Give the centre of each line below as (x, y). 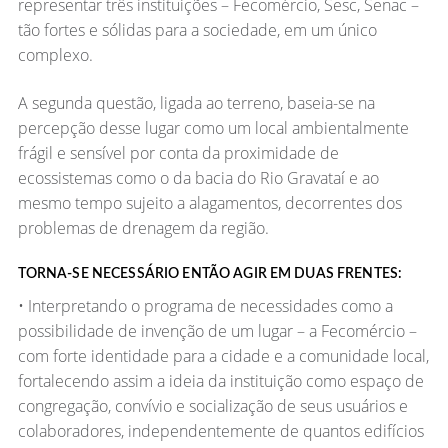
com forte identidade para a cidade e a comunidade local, (223, 356)
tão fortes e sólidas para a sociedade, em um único (197, 30)
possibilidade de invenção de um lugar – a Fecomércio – (217, 331)
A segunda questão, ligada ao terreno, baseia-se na (196, 103)
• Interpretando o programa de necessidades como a (205, 306)
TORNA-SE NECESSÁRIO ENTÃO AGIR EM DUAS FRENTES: (210, 274)
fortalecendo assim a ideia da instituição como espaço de (220, 381)
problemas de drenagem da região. (143, 228)
